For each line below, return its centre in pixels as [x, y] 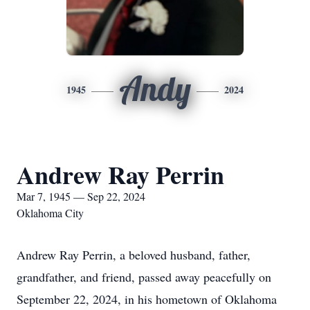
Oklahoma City [50, 213]
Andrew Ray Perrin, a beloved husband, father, [134, 255]
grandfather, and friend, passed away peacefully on [144, 277]
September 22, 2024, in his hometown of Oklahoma [147, 299]
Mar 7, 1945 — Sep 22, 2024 [81, 196]
